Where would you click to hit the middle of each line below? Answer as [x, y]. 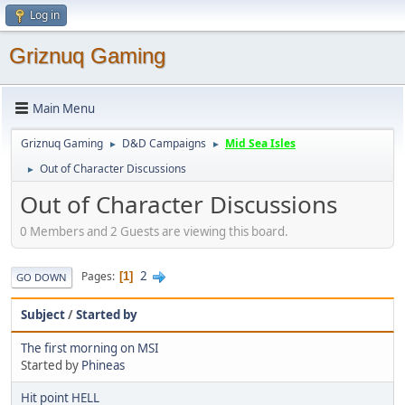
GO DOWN [42, 277]
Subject [43, 314]
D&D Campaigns [164, 143]
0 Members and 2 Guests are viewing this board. [154, 231]
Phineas [103, 365]
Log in [45, 15]
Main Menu [64, 108]
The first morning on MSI [90, 348]
